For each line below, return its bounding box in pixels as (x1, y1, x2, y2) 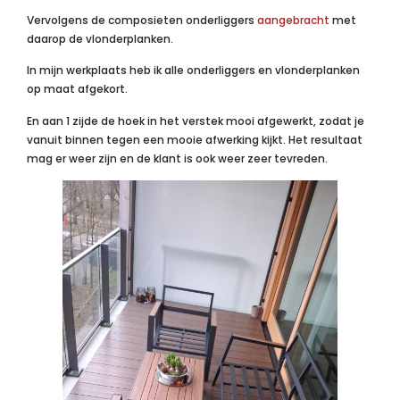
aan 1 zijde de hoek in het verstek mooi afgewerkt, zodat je (42, 112, 364, 129)
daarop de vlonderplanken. (27, 30, 173, 46)
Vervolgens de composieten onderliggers (27, 12, 257, 28)
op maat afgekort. (27, 81, 128, 97)
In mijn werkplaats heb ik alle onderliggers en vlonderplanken (27, 62, 360, 79)
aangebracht (257, 12, 329, 28)
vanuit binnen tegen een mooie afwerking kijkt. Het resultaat (27, 131, 362, 147)
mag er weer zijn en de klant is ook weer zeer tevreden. (27, 150, 328, 166)
